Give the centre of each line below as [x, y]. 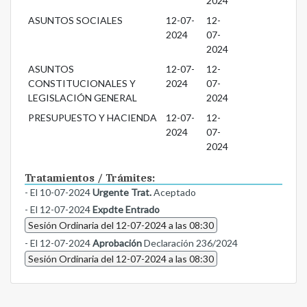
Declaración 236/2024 [190, 243]
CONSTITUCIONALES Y [82, 84]
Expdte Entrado [126, 210]
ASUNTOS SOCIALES [75, 21]
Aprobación [117, 243]
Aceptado [174, 193]
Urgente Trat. [122, 193]
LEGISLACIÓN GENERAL [82, 98]
